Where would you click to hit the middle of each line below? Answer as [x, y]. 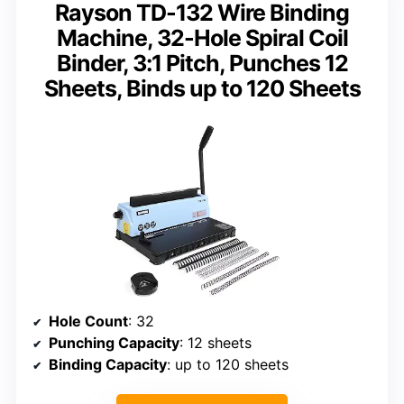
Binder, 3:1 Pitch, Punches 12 [202, 63]
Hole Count [88, 321]
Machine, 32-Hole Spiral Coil [202, 37]
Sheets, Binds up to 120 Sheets [202, 88]
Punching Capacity [114, 343]
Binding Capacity [108, 365]
